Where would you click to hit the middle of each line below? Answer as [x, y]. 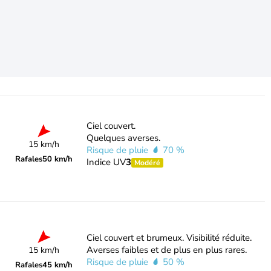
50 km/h [58, 159]
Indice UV [106, 162]
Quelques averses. [123, 138]
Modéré [147, 163]
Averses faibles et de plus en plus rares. [166, 250]
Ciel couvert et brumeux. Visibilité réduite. [169, 238]
